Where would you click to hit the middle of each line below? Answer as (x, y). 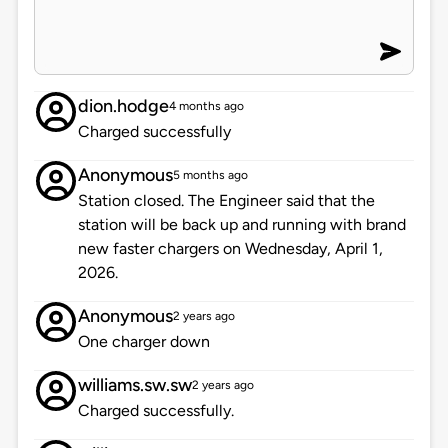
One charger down (143, 342)
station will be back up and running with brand (241, 225)
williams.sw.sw (134, 385)
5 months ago (210, 175)
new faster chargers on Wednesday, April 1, (230, 249)
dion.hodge (123, 106)
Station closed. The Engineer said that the (226, 201)
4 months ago (206, 106)
